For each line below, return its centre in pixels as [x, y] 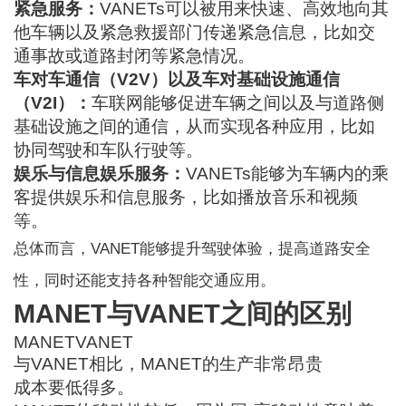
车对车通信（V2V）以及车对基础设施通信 [177, 80]
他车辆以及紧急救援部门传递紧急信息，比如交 [195, 33]
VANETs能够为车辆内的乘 [288, 174]
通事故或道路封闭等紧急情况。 [135, 56]
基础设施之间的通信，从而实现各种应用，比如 [195, 127]
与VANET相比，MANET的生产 [134, 364]
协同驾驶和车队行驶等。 [109, 150]
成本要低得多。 [74, 388]
